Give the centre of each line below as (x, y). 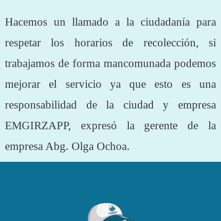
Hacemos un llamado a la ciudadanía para (110, 22)
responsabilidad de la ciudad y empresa (110, 105)
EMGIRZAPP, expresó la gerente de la (110, 125)
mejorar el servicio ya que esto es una (110, 84)
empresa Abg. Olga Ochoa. (67, 146)
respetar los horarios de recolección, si (110, 42)
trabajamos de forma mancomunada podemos (110, 63)
